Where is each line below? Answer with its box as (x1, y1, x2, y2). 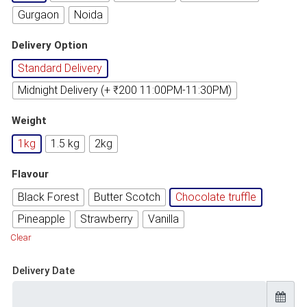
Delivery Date (12, 264, 75, 277)
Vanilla (148, 212, 179, 225)
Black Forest (18, 190, 79, 204)
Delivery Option (12, 38, 88, 51)
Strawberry (80, 212, 133, 225)
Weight (12, 114, 47, 127)
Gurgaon (18, 8, 59, 21)
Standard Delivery (18, 61, 102, 75)
